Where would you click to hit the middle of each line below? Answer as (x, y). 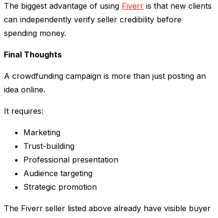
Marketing (42, 133)
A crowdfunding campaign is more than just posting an (105, 76)
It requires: (24, 111)
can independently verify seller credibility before (93, 20)
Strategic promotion (60, 187)
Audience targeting (58, 173)
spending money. (35, 33)
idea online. (25, 90)
